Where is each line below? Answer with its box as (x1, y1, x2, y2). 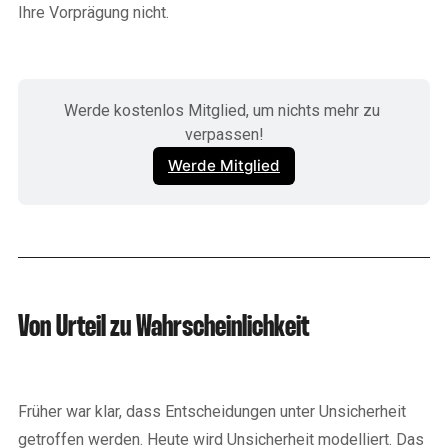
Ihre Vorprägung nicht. (18, 2, 169, 22)
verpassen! (184, 124, 264, 144)
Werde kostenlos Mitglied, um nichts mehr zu (64, 100, 380, 120)
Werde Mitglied (168, 156, 280, 176)
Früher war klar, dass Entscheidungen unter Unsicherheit (18, 401, 406, 421)
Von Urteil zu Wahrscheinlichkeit (18, 313, 309, 342)
